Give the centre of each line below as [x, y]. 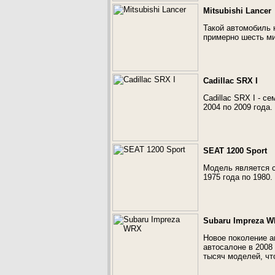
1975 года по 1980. [238, 177]
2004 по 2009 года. [238, 107]
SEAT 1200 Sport [235, 151]
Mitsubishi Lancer [237, 11]
